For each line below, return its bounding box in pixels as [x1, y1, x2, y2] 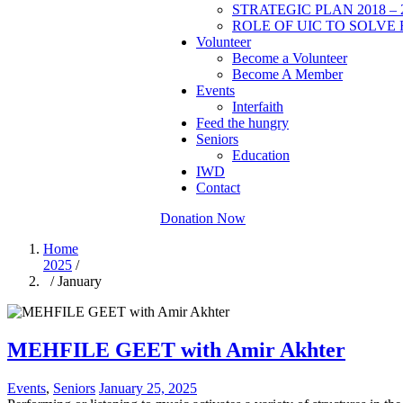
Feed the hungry [196, 115, 289, 130]
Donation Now [160, 210, 246, 226]
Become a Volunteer [232, 50, 347, 66]
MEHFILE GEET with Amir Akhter [7, 337, 345, 362]
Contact [196, 180, 240, 195]
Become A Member [232, 67, 343, 82]
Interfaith [232, 99, 283, 114]
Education [232, 148, 290, 163]
